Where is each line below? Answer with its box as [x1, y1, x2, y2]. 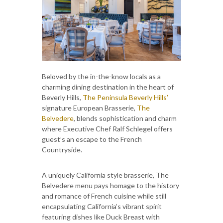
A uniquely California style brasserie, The [42, 170, 169, 179]
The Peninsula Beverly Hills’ [83, 93, 168, 102]
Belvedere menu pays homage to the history [42, 181, 179, 190]
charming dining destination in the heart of [42, 82, 174, 91]
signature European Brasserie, [42, 103, 137, 112]
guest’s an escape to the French [42, 134, 142, 143]
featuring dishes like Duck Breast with [42, 212, 160, 221]
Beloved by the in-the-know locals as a [42, 72, 161, 81]
